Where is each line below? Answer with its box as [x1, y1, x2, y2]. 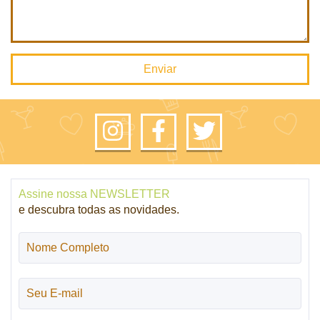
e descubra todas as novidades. [19, 204, 179, 216]
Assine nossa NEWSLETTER [19, 188, 170, 200]
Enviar [144, 63, 176, 75]
